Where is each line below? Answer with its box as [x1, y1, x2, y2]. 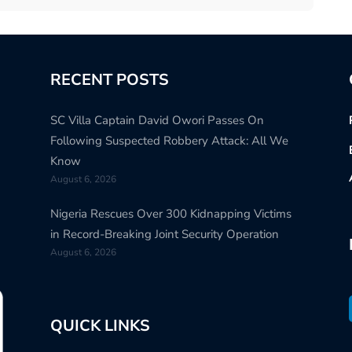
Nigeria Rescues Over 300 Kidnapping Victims [49, 206, 291, 222]
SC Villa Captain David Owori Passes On [49, 112, 264, 129]
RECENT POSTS [49, 69, 169, 91]
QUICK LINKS [49, 315, 150, 337]
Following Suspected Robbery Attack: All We [49, 133, 288, 149]
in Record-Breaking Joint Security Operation [49, 226, 279, 243]
